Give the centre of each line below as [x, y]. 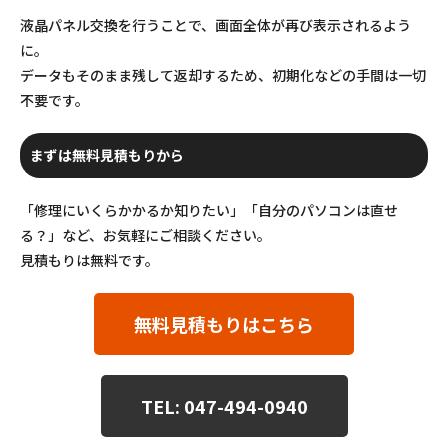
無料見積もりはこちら [224, 323]
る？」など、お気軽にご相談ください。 [145, 234]
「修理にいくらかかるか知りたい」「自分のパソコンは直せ [209, 209]
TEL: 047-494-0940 [224, 405]
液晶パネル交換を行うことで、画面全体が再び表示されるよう [215, 24]
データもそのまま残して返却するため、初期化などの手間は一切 [223, 74]
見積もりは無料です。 [89, 259]
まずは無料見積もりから [107, 154]
